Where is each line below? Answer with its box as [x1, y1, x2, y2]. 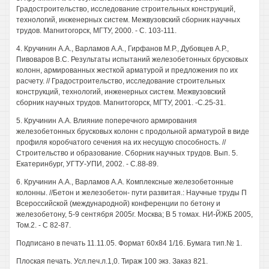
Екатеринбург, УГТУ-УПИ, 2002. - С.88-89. [16, 160, 159, 168]
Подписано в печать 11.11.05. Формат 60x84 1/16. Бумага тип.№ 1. [16, 239, 242, 247]
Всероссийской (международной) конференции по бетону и [16, 199, 220, 208]
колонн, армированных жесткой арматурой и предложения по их [16, 66, 238, 74]
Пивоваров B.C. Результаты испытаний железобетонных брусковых [16, 55, 248, 64]
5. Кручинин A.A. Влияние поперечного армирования [16, 116, 197, 125]
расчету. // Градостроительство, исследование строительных [16, 77, 225, 85]
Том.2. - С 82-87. [16, 221, 71, 229]
